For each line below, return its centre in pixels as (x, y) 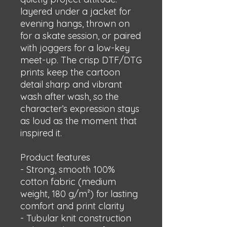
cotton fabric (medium (68, 182)
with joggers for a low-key (75, 48)
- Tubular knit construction (76, 218)
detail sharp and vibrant (71, 84)
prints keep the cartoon (70, 72)
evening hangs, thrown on (75, 24)
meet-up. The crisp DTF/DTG (81, 60)
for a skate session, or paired (81, 36)
